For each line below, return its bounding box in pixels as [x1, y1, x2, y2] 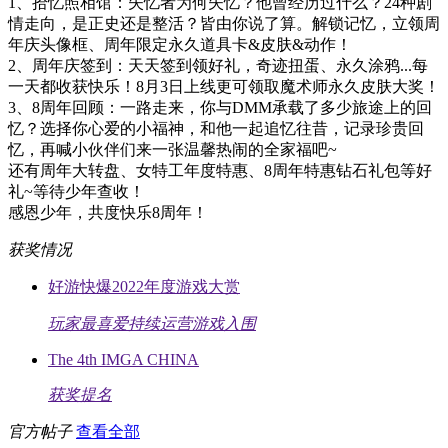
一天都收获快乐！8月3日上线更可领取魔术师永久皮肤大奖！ [8, 78, 440, 95]
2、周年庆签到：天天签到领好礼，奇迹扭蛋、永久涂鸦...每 [8, 57, 428, 74]
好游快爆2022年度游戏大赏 [48, 278, 240, 295]
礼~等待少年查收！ [8, 183, 145, 200]
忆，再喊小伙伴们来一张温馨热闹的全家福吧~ [8, 141, 337, 158]
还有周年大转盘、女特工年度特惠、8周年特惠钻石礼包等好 [8, 162, 432, 179]
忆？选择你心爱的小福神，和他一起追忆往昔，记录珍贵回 [8, 120, 424, 137]
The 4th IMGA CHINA [48, 351, 199, 368]
